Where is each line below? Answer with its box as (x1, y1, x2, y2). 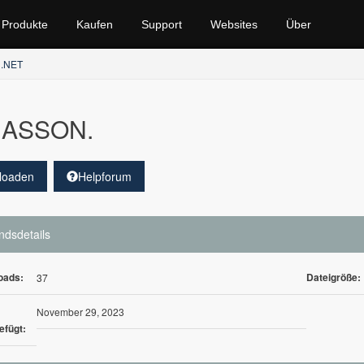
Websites (210, 18, 258, 31)
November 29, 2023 (36, 305, 124, 318)
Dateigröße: (306, 270, 362, 284)
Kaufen (76, 18, 113, 31)
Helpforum (77, 168, 132, 184)
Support (141, 18, 182, 31)
